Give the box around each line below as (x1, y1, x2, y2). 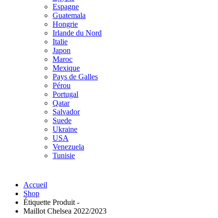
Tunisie (53, 151, 75, 160)
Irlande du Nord (53, 29, 102, 37)
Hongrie (53, 20, 78, 28)
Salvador (53, 108, 80, 116)
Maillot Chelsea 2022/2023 (23, 207, 107, 215)
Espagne (53, 2, 79, 11)
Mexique (53, 64, 80, 72)
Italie (53, 37, 68, 46)
